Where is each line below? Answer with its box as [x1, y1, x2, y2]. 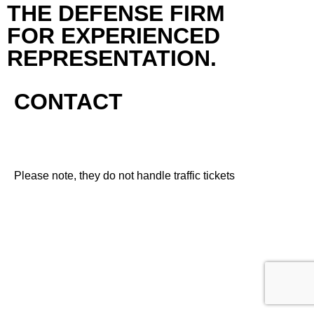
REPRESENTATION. [7, 46, 217, 71]
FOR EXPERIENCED [7, 23, 220, 49]
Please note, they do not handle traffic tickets [14, 170, 235, 182]
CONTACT [14, 89, 123, 115]
